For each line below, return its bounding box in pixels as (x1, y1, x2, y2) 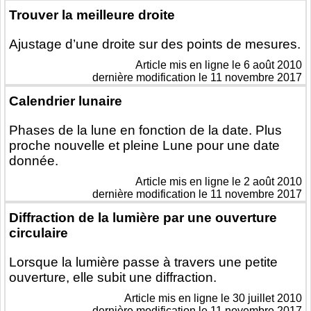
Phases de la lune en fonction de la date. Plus (9, 123, 282, 138)
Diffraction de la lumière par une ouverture (9, 210, 277, 226)
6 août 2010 (244, 59, 302, 72)
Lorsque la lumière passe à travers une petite (9, 255, 278, 270)
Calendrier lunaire (9, 94, 122, 109)
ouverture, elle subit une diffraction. (9, 270, 217, 285)
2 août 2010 (244, 176, 302, 188)
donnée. (9, 153, 58, 169)
